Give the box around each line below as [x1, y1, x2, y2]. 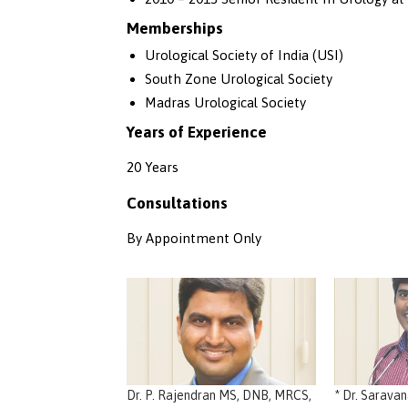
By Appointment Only [127, 229, 261, 246]
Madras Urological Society [144, 94, 306, 110]
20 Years [127, 158, 178, 175]
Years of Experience [127, 122, 267, 141]
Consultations [127, 193, 228, 212]
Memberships [127, 18, 223, 37]
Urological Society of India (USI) [144, 46, 343, 63]
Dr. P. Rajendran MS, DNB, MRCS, [127, 388, 311, 403]
